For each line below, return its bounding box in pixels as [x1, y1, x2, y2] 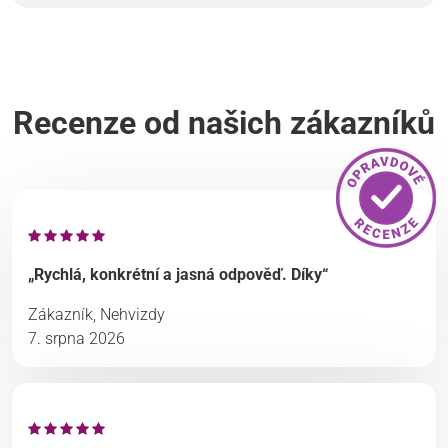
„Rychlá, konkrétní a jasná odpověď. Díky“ [28, 264, 328, 284]
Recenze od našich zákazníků [13, 103, 435, 142]
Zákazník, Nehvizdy [28, 304, 165, 324]
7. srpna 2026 [28, 328, 125, 348]
